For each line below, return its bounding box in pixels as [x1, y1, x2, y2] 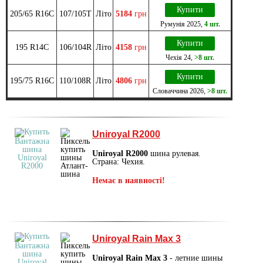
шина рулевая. [148, 149, 201, 158]
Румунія [160, 19, 185, 28]
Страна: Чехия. [92, 157, 145, 166]
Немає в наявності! [92, 176, 165, 185]
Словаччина [153, 86, 188, 95]
